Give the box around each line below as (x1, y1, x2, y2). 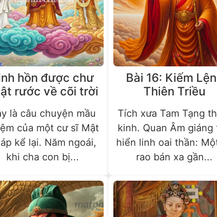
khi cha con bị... (6, 151, 79, 163)
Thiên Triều (143, 84, 206, 98)
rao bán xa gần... (136, 151, 213, 163)
